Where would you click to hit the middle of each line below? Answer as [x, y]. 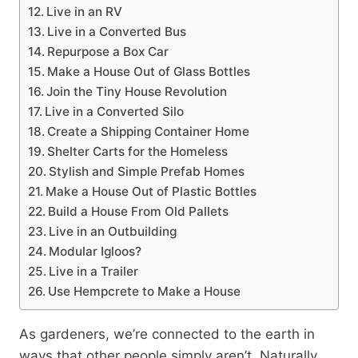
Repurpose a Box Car [108, 52]
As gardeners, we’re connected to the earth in [167, 334]
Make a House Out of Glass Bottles [149, 72]
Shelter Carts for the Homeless [138, 152]
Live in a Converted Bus [117, 32]
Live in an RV [85, 12]
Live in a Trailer [94, 272]
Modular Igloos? [95, 252]
